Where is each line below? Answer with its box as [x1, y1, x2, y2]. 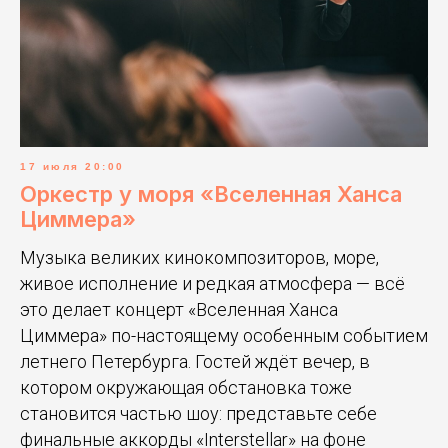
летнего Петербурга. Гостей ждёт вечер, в [20, 350, 370, 372]
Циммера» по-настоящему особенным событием [20, 324, 428, 346]
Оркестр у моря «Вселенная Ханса [20, 180, 402, 207]
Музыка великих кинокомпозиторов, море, [20, 246, 379, 268]
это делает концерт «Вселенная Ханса [20, 298, 338, 320]
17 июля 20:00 [20, 160, 125, 172]
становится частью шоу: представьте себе [20, 402, 377, 424]
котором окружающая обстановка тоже [20, 376, 352, 398]
